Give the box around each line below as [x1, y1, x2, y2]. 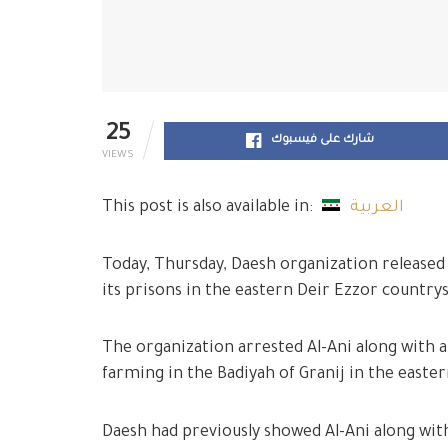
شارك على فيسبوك [271, 134, 375, 148]
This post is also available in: [102, 199, 317, 218]
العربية [350, 199, 405, 218]
